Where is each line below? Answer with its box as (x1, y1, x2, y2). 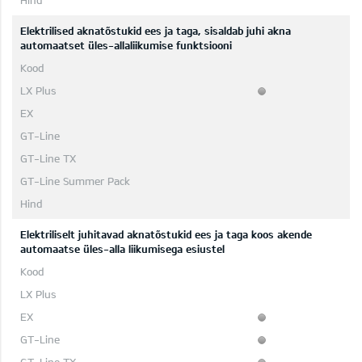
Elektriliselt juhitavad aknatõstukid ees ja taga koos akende (20, 228, 312, 242)
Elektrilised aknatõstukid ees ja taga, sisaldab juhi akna (20, 24, 291, 38)
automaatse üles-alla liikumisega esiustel (20, 242, 225, 256)
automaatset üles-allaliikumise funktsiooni (20, 39, 232, 53)
